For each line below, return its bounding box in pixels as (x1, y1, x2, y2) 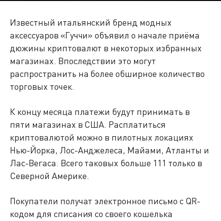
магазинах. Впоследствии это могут (10, 55, 156, 66)
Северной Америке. (10, 170, 89, 181)
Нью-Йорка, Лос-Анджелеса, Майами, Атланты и (10, 145, 209, 155)
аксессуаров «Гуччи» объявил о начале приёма (10, 30, 200, 40)
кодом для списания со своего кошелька (10, 208, 173, 219)
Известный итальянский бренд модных (10, 17, 172, 28)
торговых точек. (10, 81, 74, 92)
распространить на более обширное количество (10, 68, 205, 79)
